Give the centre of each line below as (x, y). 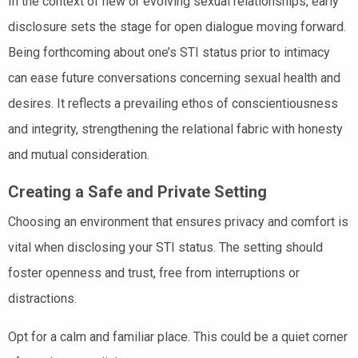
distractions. (42, 298)
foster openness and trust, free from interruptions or (154, 272)
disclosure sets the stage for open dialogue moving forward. (177, 26)
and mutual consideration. (79, 154)
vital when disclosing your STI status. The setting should (165, 247)
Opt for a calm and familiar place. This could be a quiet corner (178, 336)
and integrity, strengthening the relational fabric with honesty (175, 129)
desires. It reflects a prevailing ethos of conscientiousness (173, 103)
